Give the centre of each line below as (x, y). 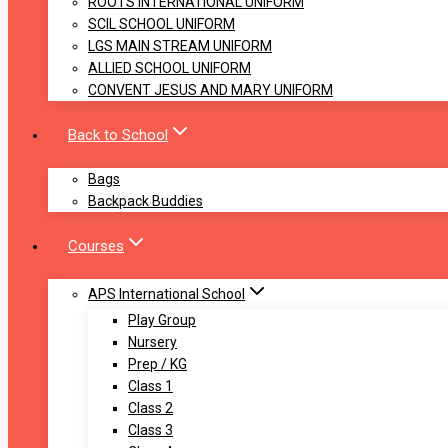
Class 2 (150, 408)
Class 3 (150, 430)
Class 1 (150, 386)
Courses (96, 245)
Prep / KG (157, 364)
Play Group (162, 320)
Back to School (118, 134)
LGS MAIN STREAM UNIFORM (180, 46)
